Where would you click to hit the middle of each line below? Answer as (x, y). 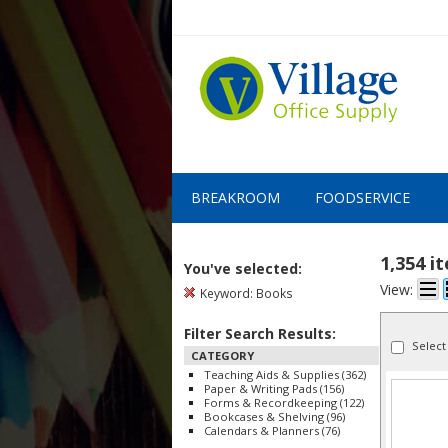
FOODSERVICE (362, 197)
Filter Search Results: (260, 333)
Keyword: (226, 293)
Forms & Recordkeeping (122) (284, 402)
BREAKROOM (235, 197)
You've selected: (243, 268)
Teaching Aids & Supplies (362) (285, 374)
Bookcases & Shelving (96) (274, 416)
